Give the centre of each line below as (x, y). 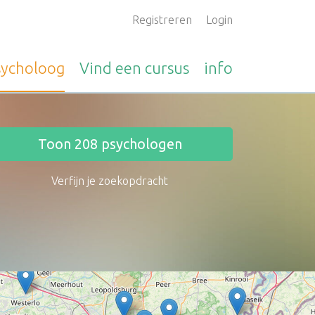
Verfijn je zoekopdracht (110, 181)
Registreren (162, 20)
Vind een (112, 68)
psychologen (140, 144)
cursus (167, 68)
